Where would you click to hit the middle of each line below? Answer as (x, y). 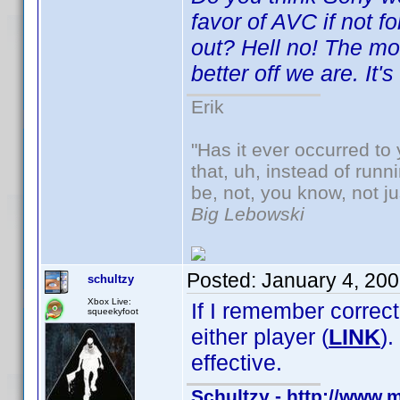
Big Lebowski (248, 214)
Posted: (224, 280)
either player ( (260, 337)
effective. (237, 362)
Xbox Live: (109, 301)
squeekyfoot (113, 311)
